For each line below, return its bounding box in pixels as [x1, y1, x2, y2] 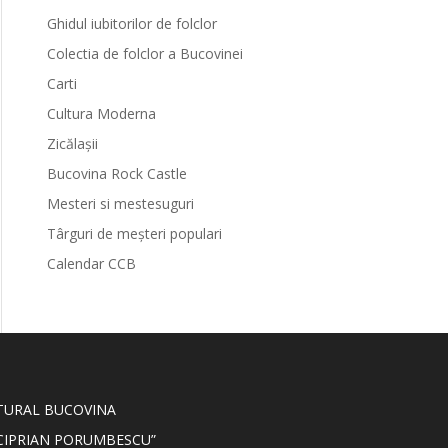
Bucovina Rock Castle [46, 164, 187, 183]
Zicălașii [46, 134, 98, 153]
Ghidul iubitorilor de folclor [46, 14, 217, 33]
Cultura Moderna [46, 104, 156, 123]
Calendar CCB [46, 254, 136, 273]
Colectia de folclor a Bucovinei [46, 44, 243, 63]
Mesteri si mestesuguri [46, 194, 194, 213]
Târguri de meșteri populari [46, 224, 222, 243]
